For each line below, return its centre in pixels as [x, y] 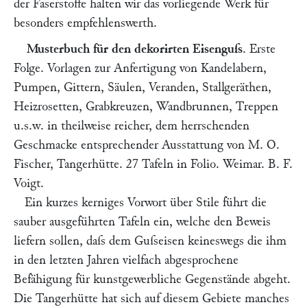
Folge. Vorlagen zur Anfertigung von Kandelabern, [140, 68]
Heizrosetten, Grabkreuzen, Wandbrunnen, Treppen [146, 107]
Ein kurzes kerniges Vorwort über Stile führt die [146, 202]
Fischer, [34, 164]
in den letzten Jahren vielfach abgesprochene [126, 260]
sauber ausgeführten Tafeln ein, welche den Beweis [142, 222]
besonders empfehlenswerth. [85, 23]
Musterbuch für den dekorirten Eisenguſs [134, 49]
